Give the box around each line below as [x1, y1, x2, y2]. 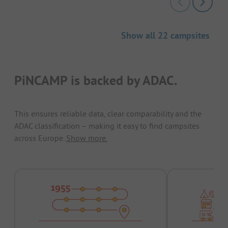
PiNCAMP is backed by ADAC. [14, 72, 177, 90]
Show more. [66, 132, 107, 143]
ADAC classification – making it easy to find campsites [14, 120, 199, 131]
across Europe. [14, 132, 64, 143]
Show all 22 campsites [121, 29, 210, 41]
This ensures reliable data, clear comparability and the [14, 108, 202, 119]
